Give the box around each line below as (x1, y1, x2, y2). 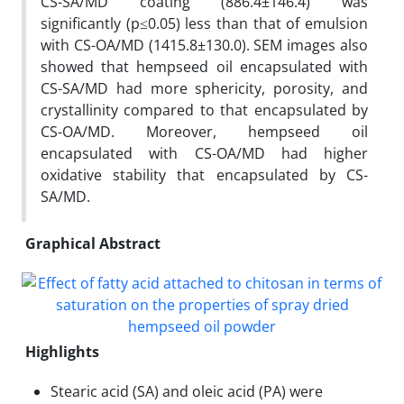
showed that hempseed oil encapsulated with (41, 56, 368, 77)
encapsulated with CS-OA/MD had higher (41, 142, 368, 163)
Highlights (25, 341, 99, 362)
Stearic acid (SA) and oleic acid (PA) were (50, 381, 323, 401)
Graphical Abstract (25, 233, 161, 253)
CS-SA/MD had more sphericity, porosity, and (41, 78, 368, 98)
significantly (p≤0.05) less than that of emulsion (41, 13, 368, 33)
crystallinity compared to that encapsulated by (41, 99, 368, 120)
